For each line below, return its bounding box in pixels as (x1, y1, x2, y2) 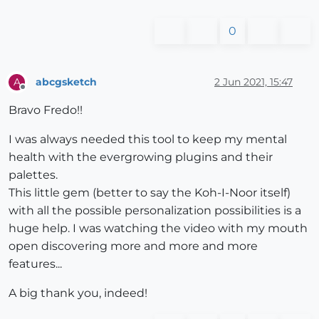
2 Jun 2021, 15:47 (214, 75, 293, 88)
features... (9, 257, 62, 271)
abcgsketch (36, 75, 97, 88)
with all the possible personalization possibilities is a (9, 204, 301, 218)
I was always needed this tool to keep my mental (9, 132, 287, 147)
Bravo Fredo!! (9, 103, 83, 117)
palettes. (9, 168, 58, 182)
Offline (22, 88, 50, 99)
